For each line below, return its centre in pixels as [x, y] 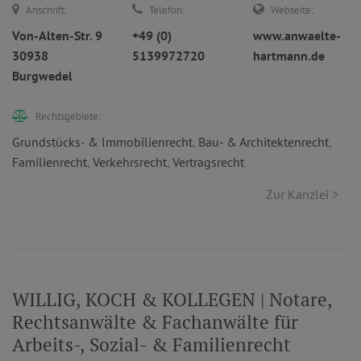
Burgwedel [42, 76]
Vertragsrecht [208, 162]
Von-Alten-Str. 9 [57, 35]
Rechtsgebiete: [68, 116]
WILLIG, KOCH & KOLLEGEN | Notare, [172, 299]
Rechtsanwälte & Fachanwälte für [155, 322]
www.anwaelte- [297, 35]
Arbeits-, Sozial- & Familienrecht [151, 344]
